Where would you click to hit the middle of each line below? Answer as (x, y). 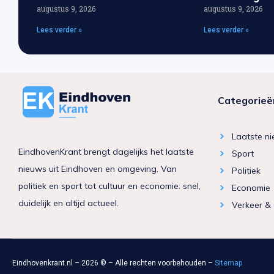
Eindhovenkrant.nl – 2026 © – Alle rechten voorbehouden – (113, 263)
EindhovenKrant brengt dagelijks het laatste (106, 151)
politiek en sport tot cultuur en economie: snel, (109, 186)
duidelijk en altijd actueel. (68, 203)
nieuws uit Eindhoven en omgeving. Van (98, 168)
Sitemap (228, 263)
